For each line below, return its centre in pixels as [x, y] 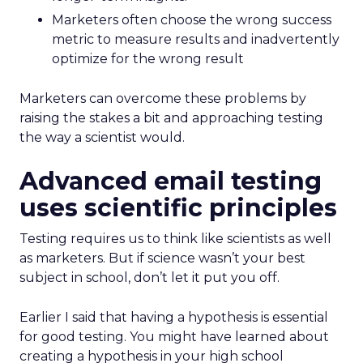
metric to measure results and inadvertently [196, 39]
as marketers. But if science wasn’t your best [162, 258]
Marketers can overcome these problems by [163, 98]
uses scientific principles [178, 208]
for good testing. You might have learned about [174, 337]
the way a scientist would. [102, 137]
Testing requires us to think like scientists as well [175, 239]
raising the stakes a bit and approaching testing [171, 118]
